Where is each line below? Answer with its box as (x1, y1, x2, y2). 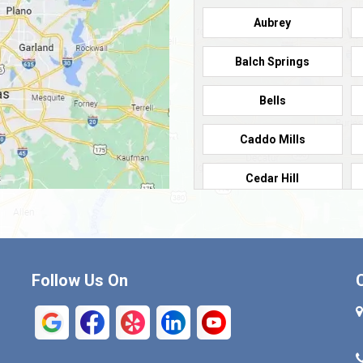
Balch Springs (235, 54, 310, 68)
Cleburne (248, 210, 297, 224)
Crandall (249, 288, 296, 301)
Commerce (241, 249, 303, 263)
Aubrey (254, 15, 292, 29)
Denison (250, 327, 295, 340)
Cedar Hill (246, 171, 300, 185)
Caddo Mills (239, 132, 305, 146)
